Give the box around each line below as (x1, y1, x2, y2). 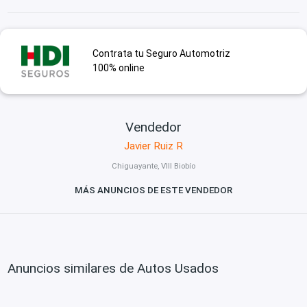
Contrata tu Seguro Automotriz (92, 48, 230, 60)
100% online (92, 62, 145, 74)
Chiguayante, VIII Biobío (112, 161, 195, 171)
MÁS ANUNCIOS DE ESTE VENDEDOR (75, 185, 232, 196)
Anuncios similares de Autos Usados (8, 260, 219, 276)
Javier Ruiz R (124, 139, 183, 152)
